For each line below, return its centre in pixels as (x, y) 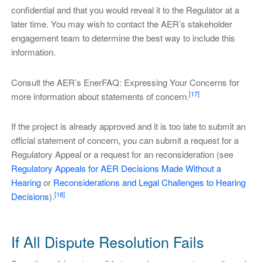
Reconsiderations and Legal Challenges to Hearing (149, 182)
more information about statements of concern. (100, 96)
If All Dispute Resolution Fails (107, 242)
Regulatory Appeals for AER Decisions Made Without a (116, 168)
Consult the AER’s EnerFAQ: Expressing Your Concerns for (125, 82)
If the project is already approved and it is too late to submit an (128, 126)
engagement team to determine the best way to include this (123, 37)
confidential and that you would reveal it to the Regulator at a (125, 9)
